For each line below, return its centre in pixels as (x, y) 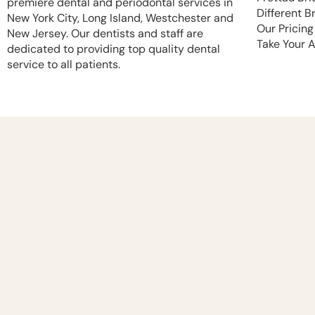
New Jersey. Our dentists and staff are (105, 33)
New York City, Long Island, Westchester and (120, 18)
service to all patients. (64, 64)
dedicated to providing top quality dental (114, 49)
